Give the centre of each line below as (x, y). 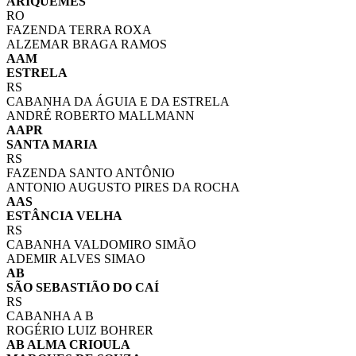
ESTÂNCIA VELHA (64, 216)
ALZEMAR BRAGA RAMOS (87, 44)
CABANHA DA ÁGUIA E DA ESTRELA (118, 102)
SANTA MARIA (52, 145)
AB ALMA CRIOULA (68, 345)
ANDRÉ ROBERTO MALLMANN (101, 116)
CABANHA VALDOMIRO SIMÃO (101, 245)
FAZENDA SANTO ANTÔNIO (91, 173)
